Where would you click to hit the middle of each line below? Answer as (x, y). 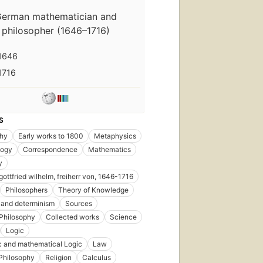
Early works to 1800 (51, 136)
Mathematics (109, 150)
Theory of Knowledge (93, 190)
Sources (79, 204)
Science (123, 217)
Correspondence (50, 150)
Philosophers (26, 190)
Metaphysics (115, 136)
